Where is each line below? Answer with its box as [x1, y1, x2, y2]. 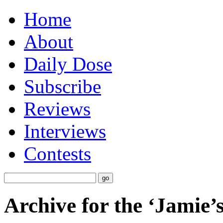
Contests [24, 143, 91, 164]
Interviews [24, 120, 106, 142]
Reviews [24, 98, 91, 119]
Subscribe [24, 76, 101, 97]
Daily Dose [24, 53, 112, 75]
